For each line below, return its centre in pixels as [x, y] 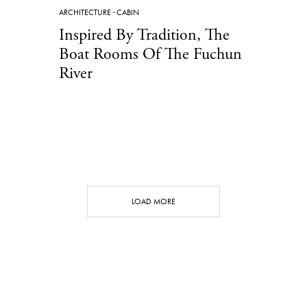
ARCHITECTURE [85, 12]
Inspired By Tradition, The [144, 35]
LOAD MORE [153, 201]
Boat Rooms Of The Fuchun [150, 54]
